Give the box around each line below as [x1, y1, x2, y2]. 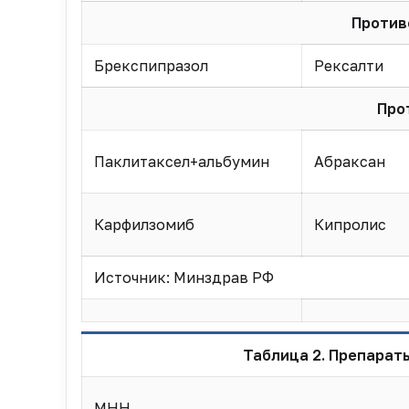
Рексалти [313, 57, 383, 75]
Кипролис [313, 215, 386, 234]
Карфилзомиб [93, 215, 194, 234]
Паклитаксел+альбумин [93, 152, 269, 171]
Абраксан [313, 152, 385, 171]
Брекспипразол [93, 57, 208, 75]
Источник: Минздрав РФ [93, 268, 274, 287]
